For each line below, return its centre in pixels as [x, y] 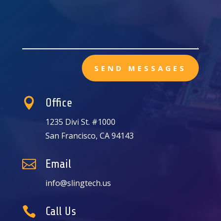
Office [59, 103]
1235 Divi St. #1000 [80, 122]
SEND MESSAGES [141, 68]
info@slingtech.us [78, 183]
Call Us [60, 212]
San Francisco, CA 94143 [89, 136]
